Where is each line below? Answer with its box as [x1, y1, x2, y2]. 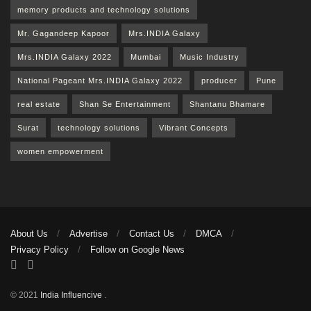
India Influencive [40, 289, 104, 300]
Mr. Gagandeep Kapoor [17, 28, 110, 37]
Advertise [69, 228, 108, 239]
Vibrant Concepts [159, 123, 228, 132]
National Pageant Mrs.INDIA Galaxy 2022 [17, 76, 183, 85]
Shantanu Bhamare [190, 99, 265, 108]
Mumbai [131, 52, 161, 61]
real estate [17, 99, 60, 108]
